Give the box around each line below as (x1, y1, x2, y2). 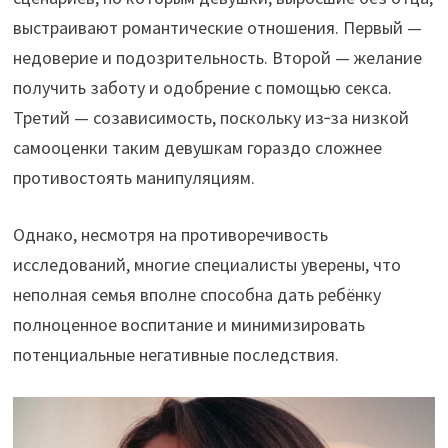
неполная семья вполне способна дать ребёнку (12, 282, 381, 306)
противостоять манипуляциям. (12, 165, 255, 189)
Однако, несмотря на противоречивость (12, 222, 328, 246)
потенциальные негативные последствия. (12, 342, 339, 366)
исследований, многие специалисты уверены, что (12, 252, 401, 276)
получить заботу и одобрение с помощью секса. (12, 75, 392, 99)
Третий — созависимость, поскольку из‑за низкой (12, 105, 409, 129)
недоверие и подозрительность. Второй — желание (12, 45, 422, 69)
